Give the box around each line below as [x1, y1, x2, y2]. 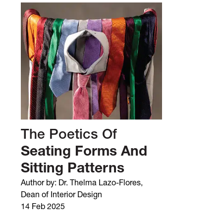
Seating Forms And [21, 146, 147, 160]
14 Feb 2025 [21, 204, 65, 212]
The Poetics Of [21, 129, 117, 143]
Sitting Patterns [21, 163, 124, 176]
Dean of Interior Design [21, 192, 102, 200]
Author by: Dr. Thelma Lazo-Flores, [21, 180, 143, 188]
